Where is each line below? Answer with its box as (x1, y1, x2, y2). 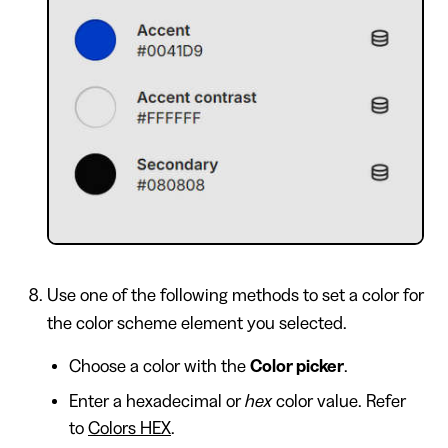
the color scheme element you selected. (46, 314, 347, 333)
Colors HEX (88, 419, 171, 438)
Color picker (250, 357, 344, 376)
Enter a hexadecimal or (69, 392, 245, 411)
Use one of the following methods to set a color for (46, 286, 424, 305)
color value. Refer (272, 392, 406, 411)
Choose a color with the (69, 357, 250, 376)
